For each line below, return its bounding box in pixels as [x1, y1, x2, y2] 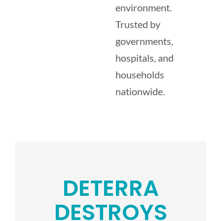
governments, [115, 35, 173, 47]
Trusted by [115, 18, 160, 31]
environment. [115, 1, 172, 14]
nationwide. [115, 85, 165, 98]
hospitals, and [115, 52, 174, 64]
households [115, 69, 164, 81]
